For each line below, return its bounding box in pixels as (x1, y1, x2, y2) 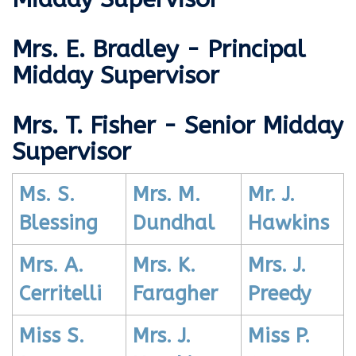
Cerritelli (19, 282, 102, 307)
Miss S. (19, 324, 84, 349)
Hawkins (248, 211, 329, 236)
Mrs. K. (133, 253, 195, 278)
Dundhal (133, 211, 215, 236)
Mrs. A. (19, 253, 83, 278)
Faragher (133, 282, 218, 307)
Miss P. (248, 324, 310, 349)
